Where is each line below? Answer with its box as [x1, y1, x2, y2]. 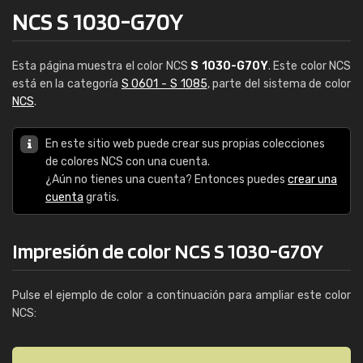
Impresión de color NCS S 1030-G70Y [12, 238, 323, 263]
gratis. [83, 190, 119, 204]
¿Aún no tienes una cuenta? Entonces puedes [45, 173, 288, 186]
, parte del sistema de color [207, 77, 352, 91]
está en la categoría [12, 77, 122, 91]
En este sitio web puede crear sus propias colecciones [45, 137, 325, 151]
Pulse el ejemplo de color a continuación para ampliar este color [12, 288, 351, 302]
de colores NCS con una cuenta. [45, 155, 210, 169]
